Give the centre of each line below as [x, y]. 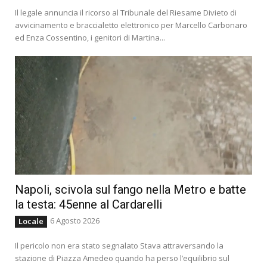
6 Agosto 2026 [75, 220]
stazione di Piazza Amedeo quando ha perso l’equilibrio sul [122, 258]
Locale [31, 221]
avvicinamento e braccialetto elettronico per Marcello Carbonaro [131, 25]
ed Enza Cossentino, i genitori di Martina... [90, 37]
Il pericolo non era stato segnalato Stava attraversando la [119, 245]
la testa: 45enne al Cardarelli [89, 204]
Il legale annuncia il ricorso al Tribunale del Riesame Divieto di [126, 12]
